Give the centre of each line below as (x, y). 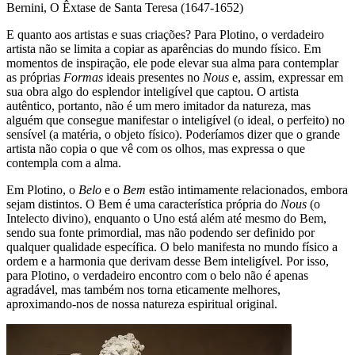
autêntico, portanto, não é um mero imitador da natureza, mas (158, 106)
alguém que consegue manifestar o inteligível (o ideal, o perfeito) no (176, 120)
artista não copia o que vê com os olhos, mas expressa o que (156, 149)
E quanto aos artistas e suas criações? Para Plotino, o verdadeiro (165, 35)
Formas (83, 78)
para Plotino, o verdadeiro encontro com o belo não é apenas (157, 276)
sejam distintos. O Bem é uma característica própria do (143, 204)
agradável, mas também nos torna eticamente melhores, (143, 290)
